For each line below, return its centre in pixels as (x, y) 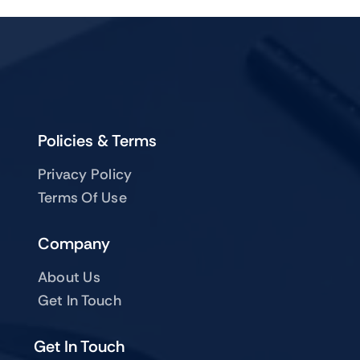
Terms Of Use (82, 198)
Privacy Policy (85, 175)
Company (74, 244)
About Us (69, 278)
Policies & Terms (97, 141)
